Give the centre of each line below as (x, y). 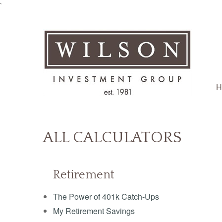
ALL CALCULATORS (112, 138)
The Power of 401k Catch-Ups (106, 197)
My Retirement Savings (94, 211)
